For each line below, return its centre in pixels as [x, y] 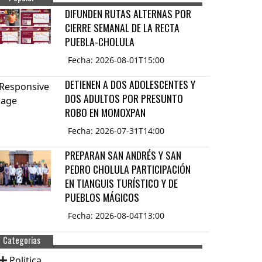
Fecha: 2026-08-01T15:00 [116, 60]
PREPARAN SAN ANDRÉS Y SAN [123, 155]
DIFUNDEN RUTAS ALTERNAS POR [128, 14]
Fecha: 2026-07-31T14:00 [116, 131]
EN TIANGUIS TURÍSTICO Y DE [122, 183]
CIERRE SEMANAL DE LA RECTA [123, 28]
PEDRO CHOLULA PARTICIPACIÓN [128, 169]
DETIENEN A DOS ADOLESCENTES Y [130, 85]
